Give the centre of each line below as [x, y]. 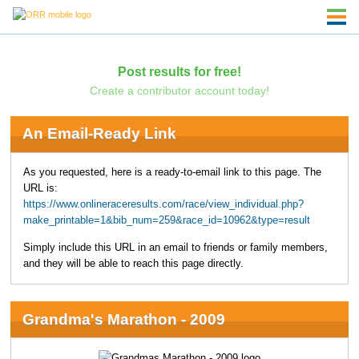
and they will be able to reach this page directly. [133, 264]
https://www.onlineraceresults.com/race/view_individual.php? [163, 204]
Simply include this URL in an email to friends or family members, [175, 248]
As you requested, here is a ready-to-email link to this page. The [172, 172]
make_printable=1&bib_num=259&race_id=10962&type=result [166, 220]
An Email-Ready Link [99, 134]
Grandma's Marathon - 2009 [123, 319]
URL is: [40, 188]
